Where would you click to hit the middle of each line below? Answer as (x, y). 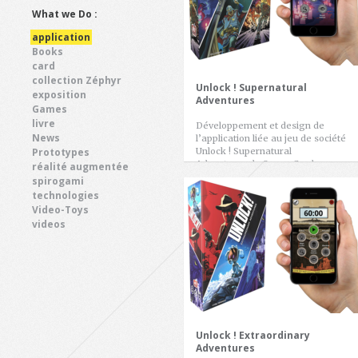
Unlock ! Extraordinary (253, 335)
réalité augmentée (80, 166)
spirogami (58, 181)
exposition (59, 94)
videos (49, 224)
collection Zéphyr (77, 80)
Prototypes (61, 152)
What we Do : (65, 14)
